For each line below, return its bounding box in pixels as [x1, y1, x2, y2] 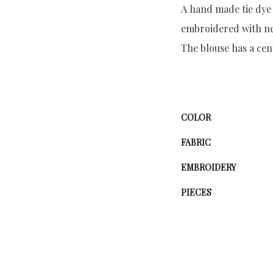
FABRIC [181, 136, 211, 148]
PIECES [181, 186, 211, 198]
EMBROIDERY [181, 161, 236, 173]
